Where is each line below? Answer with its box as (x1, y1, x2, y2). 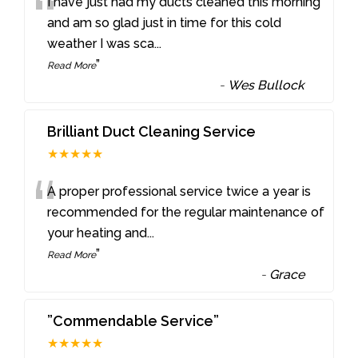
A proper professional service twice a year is (47, 183, 312, 199)
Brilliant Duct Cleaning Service (47, 122, 257, 140)
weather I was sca (47, 35, 155, 51)
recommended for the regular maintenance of (47, 204, 325, 220)
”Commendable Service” (47, 312, 220, 329)
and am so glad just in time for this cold (47, 14, 282, 30)
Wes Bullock (228, 77, 305, 93)
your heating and (47, 225, 148, 241)
